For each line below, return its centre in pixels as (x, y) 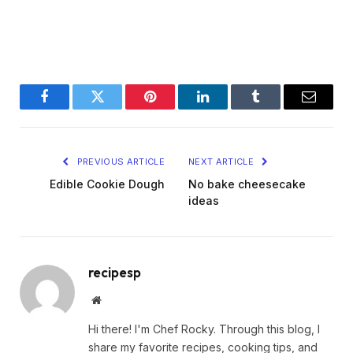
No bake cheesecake (247, 184)
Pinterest (174, 108)
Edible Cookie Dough (107, 184)
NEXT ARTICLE (223, 161)
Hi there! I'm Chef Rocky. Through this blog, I (204, 329)
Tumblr (275, 108)
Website (118, 299)
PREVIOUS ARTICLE (119, 161)
